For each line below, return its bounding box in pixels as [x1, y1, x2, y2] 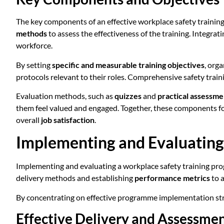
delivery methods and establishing [16, 173, 134, 183]
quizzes [114, 90, 141, 100]
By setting [16, 59, 52, 69]
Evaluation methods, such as [16, 90, 114, 100]
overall [16, 114, 41, 124]
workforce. [16, 40, 52, 50]
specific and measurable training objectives [52, 59, 204, 69]
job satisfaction [41, 114, 94, 124]
